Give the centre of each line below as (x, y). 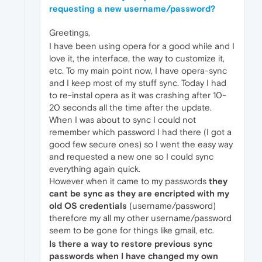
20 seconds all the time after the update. (130, 107)
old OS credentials (88, 205)
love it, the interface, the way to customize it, (137, 58)
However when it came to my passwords (129, 181)
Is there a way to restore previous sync (131, 243)
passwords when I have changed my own (134, 256)
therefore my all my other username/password (140, 218)
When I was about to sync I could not (123, 119)
